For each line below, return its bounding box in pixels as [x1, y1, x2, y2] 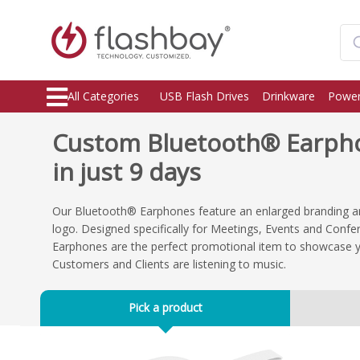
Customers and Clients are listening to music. [52, 256, 286, 272]
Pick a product [128, 300, 202, 315]
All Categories [67, 88, 139, 104]
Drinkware [262, 88, 315, 104]
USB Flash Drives [160, 88, 249, 104]
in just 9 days [52, 155, 201, 188]
